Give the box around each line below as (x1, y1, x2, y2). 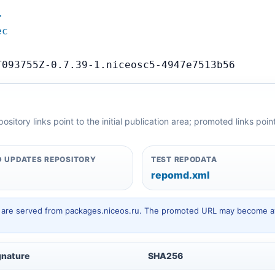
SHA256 (148, 250, 183, 261)
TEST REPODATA (151, 155, 217, 164)
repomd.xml (151, 169, 210, 181)
